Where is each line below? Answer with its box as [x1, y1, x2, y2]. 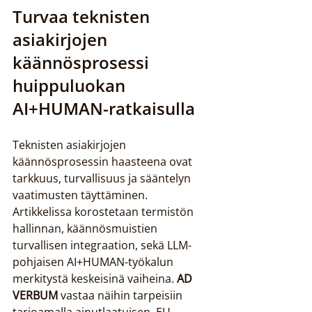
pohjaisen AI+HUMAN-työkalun [13, 254, 176, 270]
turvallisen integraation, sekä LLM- [13, 237, 192, 253]
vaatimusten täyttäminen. [13, 187, 150, 203]
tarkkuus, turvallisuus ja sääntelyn [13, 171, 194, 186]
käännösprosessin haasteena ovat [13, 154, 195, 169]
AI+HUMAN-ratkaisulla [13, 97, 195, 120]
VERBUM [13, 288, 58, 303]
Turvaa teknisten [13, 5, 154, 28]
